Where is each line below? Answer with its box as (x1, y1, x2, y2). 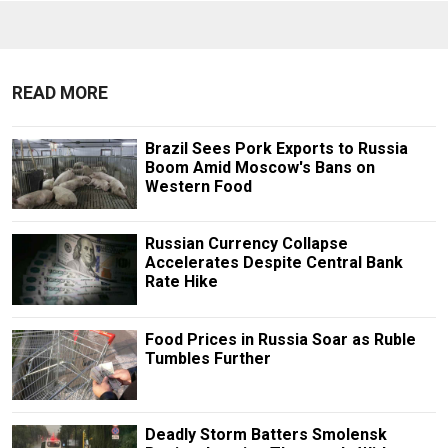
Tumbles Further (144, 348, 271, 368)
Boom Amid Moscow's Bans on (144, 158, 375, 178)
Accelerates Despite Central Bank (144, 253, 403, 273)
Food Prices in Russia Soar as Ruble (144, 329, 416, 349)
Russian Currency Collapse (144, 234, 348, 254)
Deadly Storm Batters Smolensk (144, 424, 387, 444)
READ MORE (12, 83, 108, 104)
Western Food (144, 177, 252, 197)
